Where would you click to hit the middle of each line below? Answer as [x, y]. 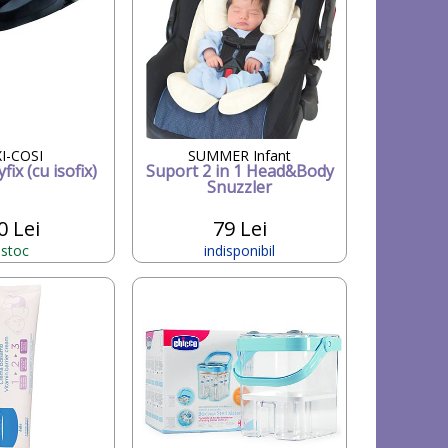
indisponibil [240, 250]
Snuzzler [240, 186]
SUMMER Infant [240, 155]
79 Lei [239, 228]
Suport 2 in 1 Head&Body [239, 170]
